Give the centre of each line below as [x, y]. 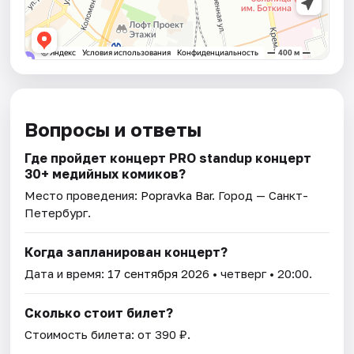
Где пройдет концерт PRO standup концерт [168, 158]
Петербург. [58, 213]
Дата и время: [66, 274]
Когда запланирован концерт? [126, 252]
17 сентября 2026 [159, 274]
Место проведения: [83, 196]
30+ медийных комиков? [105, 174]
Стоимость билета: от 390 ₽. [108, 335]
